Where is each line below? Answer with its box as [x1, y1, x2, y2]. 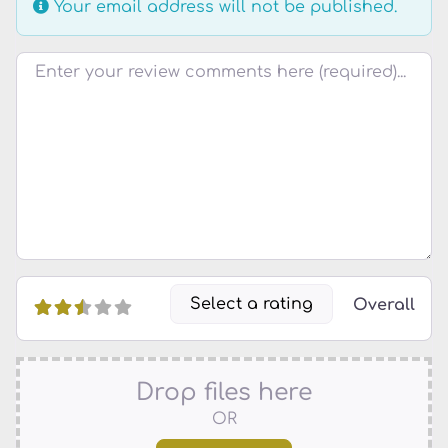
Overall [353, 296, 415, 315]
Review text [15, 50, 107, 69]
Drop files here [136, 379, 312, 406]
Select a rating [190, 295, 314, 313]
